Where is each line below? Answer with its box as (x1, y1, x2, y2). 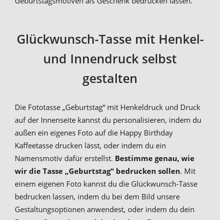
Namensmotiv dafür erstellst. (15, 153, 115, 164)
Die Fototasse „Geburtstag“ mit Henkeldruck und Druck (15, 102, 200, 112)
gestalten (82, 70, 137, 87)
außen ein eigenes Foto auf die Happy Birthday (15, 128, 173, 138)
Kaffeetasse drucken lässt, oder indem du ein (15, 140, 166, 151)
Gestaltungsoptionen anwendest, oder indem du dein (15, 204, 194, 215)
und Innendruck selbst (43, 50, 177, 67)
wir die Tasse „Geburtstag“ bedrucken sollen (15, 166, 180, 176)
